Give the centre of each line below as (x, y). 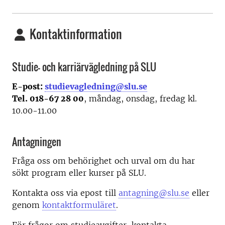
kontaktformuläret (79, 205)
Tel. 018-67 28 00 (48, 98)
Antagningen (37, 141)
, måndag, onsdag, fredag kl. (140, 98)
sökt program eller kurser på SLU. (79, 173)
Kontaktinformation (75, 34)
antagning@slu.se (154, 193)
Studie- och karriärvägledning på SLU (84, 67)
